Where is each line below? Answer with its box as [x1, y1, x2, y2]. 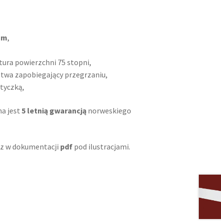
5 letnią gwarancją [20, 106, 88, 116]
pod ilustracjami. [73, 141, 131, 151]
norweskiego [88, 106, 132, 116]
